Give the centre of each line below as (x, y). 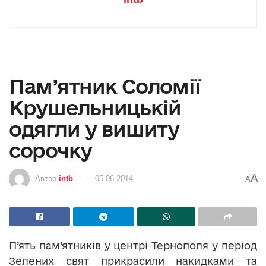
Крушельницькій (95, 107)
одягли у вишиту (94, 129)
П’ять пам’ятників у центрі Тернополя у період (133, 245)
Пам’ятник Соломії (105, 86)
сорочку (51, 150)
